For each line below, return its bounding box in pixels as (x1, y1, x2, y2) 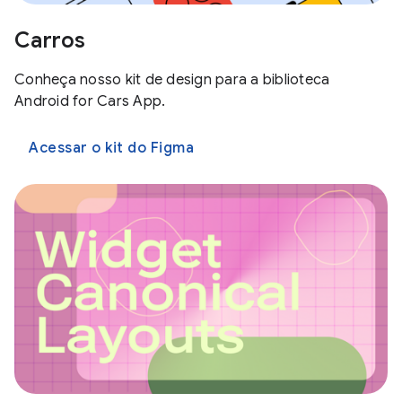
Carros (14, 26, 85, 54)
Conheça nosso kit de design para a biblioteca (14, 70, 330, 89)
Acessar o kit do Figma (29, 138, 194, 157)
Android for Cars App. (14, 92, 166, 110)
